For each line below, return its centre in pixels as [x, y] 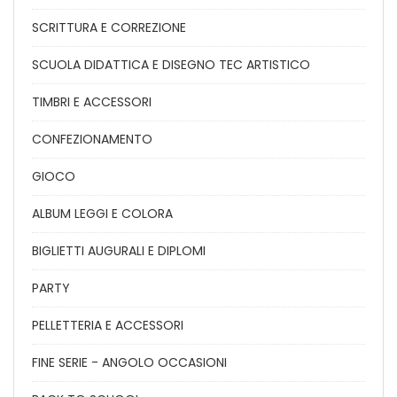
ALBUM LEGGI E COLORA [102, 214]
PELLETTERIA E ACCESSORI [108, 325]
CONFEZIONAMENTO [92, 139]
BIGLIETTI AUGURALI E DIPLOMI [119, 251]
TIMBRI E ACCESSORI [92, 102]
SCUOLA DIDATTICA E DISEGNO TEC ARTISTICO [171, 65]
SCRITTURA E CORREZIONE [109, 27]
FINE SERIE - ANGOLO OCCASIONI [129, 362]
